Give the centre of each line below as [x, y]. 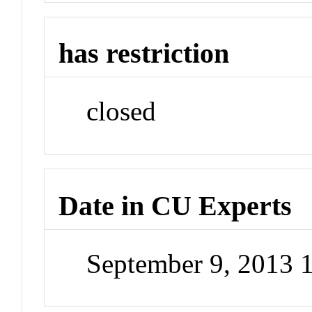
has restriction [144, 54]
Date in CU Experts [175, 205]
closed [122, 111]
